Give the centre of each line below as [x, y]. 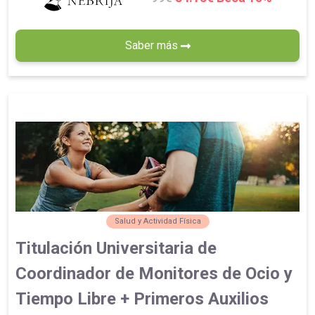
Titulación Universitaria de [116, 249]
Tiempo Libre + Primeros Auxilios [142, 299]
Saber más [153, 45]
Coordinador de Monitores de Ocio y [154, 274]
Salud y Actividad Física [157, 221]
